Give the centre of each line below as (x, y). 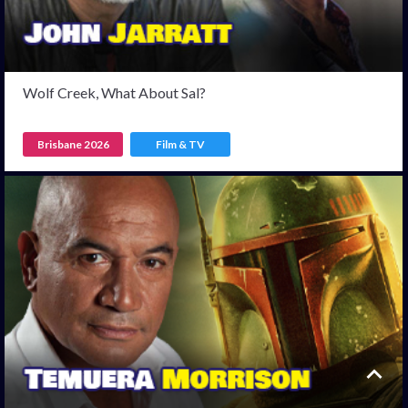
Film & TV (180, 145)
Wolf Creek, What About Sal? (114, 93)
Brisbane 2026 (73, 145)
